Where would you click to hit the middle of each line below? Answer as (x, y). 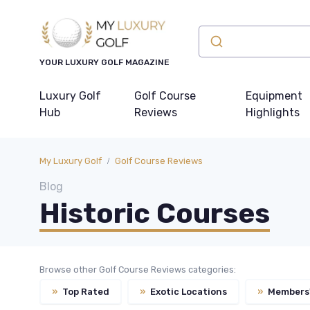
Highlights (272, 113)
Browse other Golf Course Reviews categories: (138, 270)
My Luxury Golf (71, 161)
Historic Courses (155, 214)
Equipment (274, 96)
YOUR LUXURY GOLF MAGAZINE (104, 63)
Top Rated (85, 291)
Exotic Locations (188, 291)
